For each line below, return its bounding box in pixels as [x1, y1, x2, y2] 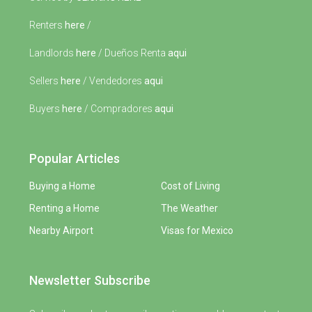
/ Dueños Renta [96, 47, 168, 58]
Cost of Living [161, 180, 220, 192]
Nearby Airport [29, 224, 93, 236]
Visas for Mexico [161, 224, 233, 236]
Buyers [29, 102, 62, 114]
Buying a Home [29, 180, 95, 192]
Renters [29, 19, 65, 31]
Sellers [29, 75, 61, 86]
